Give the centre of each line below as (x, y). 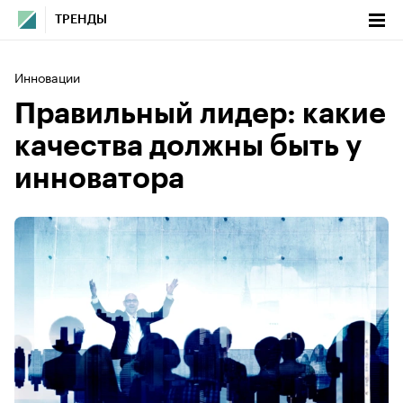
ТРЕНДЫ (81, 20)
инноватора (99, 179)
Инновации (47, 76)
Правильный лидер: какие (200, 114)
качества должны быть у (188, 147)
